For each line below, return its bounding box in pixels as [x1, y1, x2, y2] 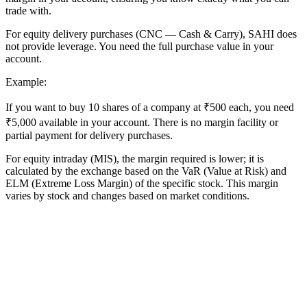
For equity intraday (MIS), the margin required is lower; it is [5, 152, 264, 164]
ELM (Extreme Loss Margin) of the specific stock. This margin [5, 177, 278, 189]
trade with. [5, 4, 51, 16]
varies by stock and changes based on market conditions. [5, 189, 249, 201]
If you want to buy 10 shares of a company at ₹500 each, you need [5, 101, 294, 113]
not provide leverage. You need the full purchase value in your [5, 40, 273, 52]
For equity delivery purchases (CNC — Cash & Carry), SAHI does [5, 27, 297, 40]
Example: [5, 75, 47, 88]
